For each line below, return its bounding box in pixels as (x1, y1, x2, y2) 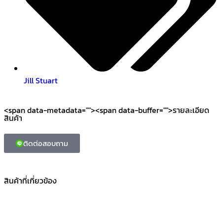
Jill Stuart (24, 74, 58, 86)
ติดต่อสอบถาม (23, 137, 68, 149)
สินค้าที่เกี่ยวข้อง (4, 174, 57, 186)
